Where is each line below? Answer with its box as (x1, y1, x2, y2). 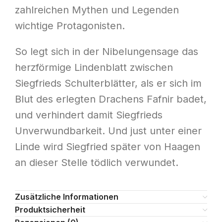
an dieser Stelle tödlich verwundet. (15, 157, 178, 169)
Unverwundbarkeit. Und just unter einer (15, 125, 202, 137)
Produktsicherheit (15, 205, 85, 215)
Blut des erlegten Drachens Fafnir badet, (15, 93, 207, 106)
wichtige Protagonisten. (15, 20, 125, 32)
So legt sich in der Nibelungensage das (15, 46, 198, 58)
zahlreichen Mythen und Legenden (15, 4, 179, 16)
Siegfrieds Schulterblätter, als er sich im (15, 77, 202, 90)
